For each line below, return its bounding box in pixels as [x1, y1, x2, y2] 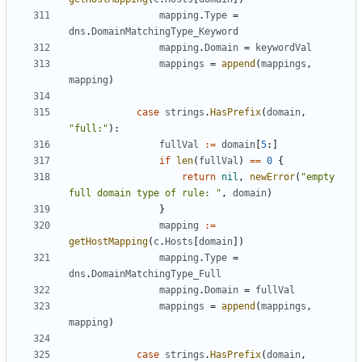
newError [250, 171, 295, 183]
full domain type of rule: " [69, 187, 221, 200]
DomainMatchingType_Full [91, 268, 221, 280]
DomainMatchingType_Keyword [91, 26, 238, 38]
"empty [301, 171, 335, 183]
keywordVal [255, 42, 312, 54]
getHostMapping [69, 236, 148, 248]
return [182, 171, 216, 183]
